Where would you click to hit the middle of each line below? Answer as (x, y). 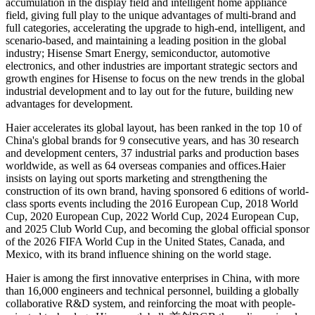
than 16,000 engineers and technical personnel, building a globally (152, 290)
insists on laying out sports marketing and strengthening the (136, 178)
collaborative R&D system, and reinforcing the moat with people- (150, 303)
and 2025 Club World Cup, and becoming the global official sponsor (157, 229)
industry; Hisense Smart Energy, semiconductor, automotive (138, 53)
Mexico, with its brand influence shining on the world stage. (139, 254)
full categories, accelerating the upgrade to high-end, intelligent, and (155, 27)
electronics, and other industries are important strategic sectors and (152, 65)
